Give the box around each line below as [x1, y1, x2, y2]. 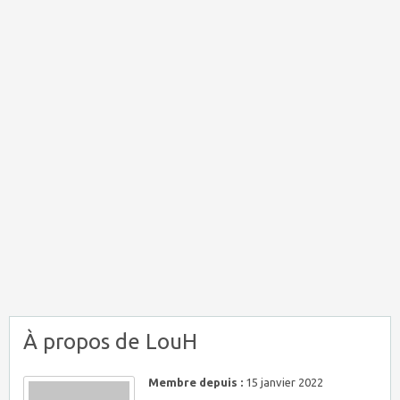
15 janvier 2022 [243, 376, 323, 388]
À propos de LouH [23, 329, 197, 354]
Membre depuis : [148, 376, 243, 388]
